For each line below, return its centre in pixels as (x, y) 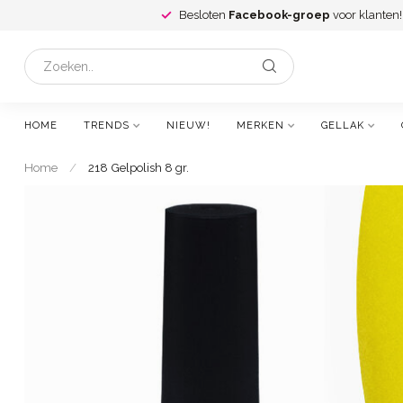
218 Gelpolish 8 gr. (139, 167)
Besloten (204, 15)
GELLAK (343, 125)
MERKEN (260, 125)
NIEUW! (188, 125)
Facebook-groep (279, 15)
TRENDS (107, 125)
